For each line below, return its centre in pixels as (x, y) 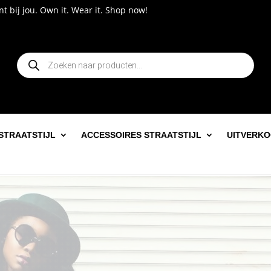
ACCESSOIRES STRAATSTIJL (141, 135)
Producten (38, 57)
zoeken (31, 65)
